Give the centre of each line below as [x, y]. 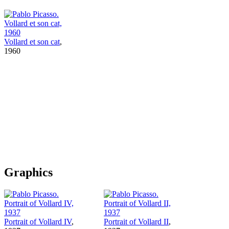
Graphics [28, 172]
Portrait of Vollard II [136, 221]
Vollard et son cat [32, 41]
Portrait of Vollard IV [38, 221]
